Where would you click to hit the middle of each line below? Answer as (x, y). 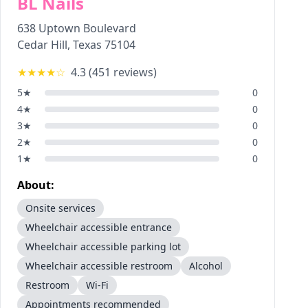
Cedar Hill (42, 45)
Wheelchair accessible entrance (99, 227)
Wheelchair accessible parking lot (103, 246)
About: (36, 185)
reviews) (134, 72)
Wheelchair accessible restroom (99, 266)
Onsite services (60, 208)
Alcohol (206, 266)
